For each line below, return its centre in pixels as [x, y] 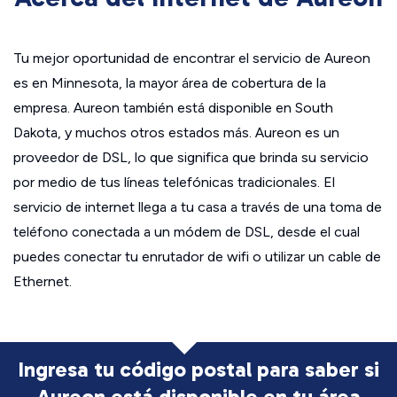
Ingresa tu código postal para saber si [198, 369]
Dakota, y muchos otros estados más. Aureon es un [176, 132]
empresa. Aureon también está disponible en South [173, 108]
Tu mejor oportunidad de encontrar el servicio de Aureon [192, 58]
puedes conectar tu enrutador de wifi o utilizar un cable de [197, 257]
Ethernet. [43, 281]
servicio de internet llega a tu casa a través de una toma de [198, 207]
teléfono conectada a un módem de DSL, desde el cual [187, 232]
